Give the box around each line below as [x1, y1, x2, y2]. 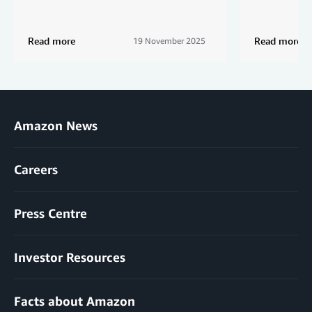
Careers [14, 161, 58, 177]
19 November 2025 [132, 35, 205, 46]
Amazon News [14, 117, 97, 133]
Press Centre [14, 205, 87, 221]
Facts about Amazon [14, 292, 135, 309]
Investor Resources [14, 249, 125, 265]
